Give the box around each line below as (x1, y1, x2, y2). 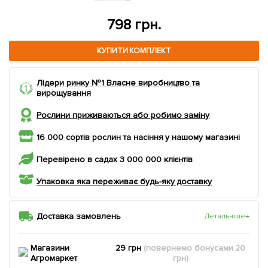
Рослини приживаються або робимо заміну (36, 110, 210, 120)
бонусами (191, 243, 236, 253)
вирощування (36, 88, 91, 98)
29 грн (115, 243, 144, 253)
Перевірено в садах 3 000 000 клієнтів (36, 154, 193, 165)
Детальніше (205, 212, 246, 221)
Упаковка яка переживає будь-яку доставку (36, 176, 212, 187)
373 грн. (107, 16, 161, 33)
